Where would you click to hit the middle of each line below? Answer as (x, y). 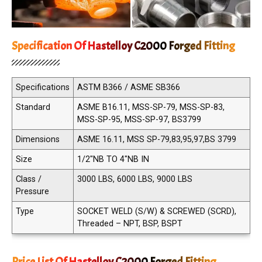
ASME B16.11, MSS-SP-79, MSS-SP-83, (151, 107)
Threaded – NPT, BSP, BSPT (130, 223)
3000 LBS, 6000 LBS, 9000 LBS (135, 179)
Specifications (43, 87)
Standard (33, 107)
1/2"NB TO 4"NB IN (113, 159)
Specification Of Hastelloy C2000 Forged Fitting (123, 46)
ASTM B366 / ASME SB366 (129, 87)
